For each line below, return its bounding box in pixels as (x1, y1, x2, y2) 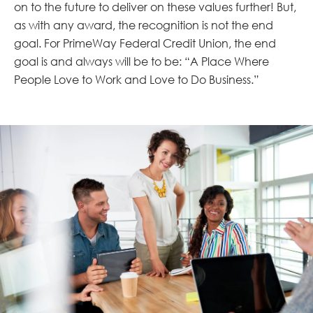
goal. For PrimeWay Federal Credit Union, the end (14, 36, 276, 50)
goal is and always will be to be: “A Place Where (14, 54, 269, 68)
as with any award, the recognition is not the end (14, 18, 273, 32)
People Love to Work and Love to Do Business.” (14, 73, 259, 87)
